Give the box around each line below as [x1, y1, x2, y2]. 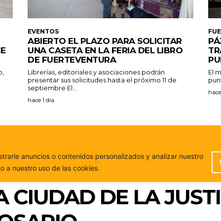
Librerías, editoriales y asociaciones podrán [28, 68, 165, 76]
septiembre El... [67, 83, 77, 92]
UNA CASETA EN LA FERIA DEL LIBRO [28, 45, 183, 55]
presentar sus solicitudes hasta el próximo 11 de [28, 75, 177, 84]
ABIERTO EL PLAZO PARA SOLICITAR [28, 36, 182, 46]
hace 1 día [28, 96, 54, 104]
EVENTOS [28, 27, 59, 35]
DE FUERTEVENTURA [28, 54, 116, 65]
